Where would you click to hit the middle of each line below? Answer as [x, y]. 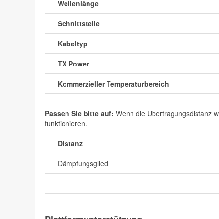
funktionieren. [66, 123]
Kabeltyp [73, 43]
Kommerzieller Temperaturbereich [113, 83]
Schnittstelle [79, 23]
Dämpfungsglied [83, 163]
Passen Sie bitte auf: [79, 113]
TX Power [73, 63]
